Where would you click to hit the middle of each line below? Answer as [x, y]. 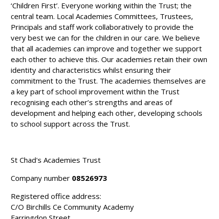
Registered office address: [56, 196]
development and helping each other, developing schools [107, 113]
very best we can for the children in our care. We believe [106, 37]
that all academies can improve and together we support [107, 48]
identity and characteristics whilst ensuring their [91, 70]
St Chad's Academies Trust [56, 160]
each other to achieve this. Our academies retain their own [109, 59]
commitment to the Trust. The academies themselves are [109, 80]
